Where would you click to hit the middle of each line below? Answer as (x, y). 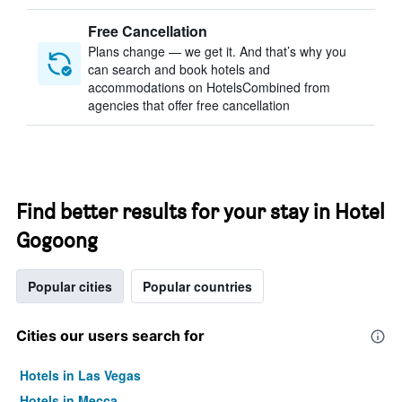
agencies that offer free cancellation (189, 105)
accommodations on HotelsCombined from (209, 87)
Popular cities (70, 286)
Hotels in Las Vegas (80, 375)
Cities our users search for (110, 336)
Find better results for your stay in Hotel (201, 211)
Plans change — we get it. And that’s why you (217, 51)
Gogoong (57, 240)
